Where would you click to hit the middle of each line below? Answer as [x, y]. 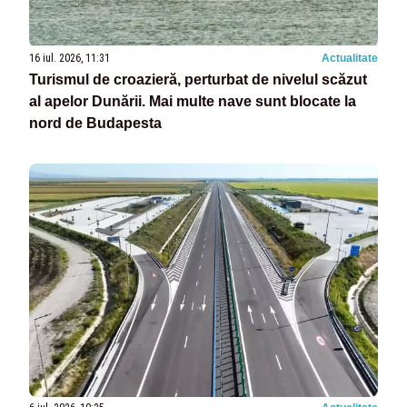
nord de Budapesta [95, 124]
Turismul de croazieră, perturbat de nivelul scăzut [198, 80]
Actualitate [350, 59]
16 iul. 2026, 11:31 [69, 59]
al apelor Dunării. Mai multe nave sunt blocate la [193, 102]
